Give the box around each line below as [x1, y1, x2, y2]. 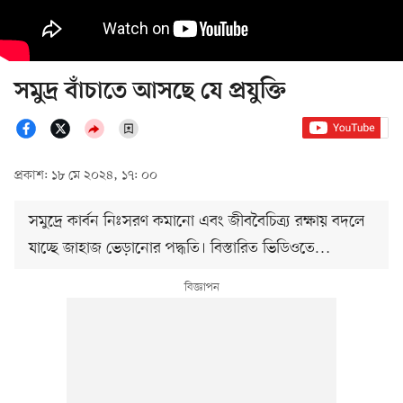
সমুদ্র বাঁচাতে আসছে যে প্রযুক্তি [14, 78, 286, 107]
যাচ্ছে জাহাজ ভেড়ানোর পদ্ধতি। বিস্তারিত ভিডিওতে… [29, 237, 330, 260]
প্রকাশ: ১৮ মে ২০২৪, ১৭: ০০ [14, 167, 157, 185]
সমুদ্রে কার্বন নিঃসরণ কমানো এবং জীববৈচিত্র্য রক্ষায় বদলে [29, 210, 365, 233]
